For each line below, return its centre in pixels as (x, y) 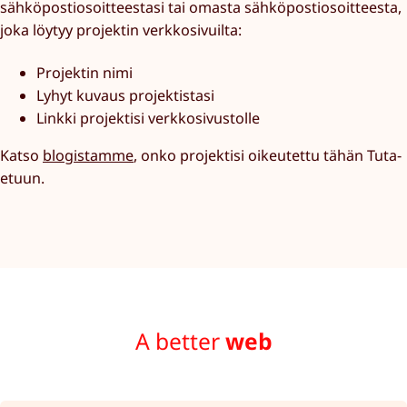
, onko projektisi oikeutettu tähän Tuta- (268, 156)
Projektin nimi (84, 73)
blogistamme (88, 156)
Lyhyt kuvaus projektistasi (125, 96)
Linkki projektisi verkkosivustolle (148, 119)
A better (177, 342)
